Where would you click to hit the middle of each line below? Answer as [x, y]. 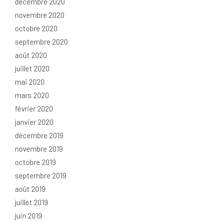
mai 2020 [30, 82]
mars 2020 [32, 95]
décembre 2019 [39, 136]
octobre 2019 [35, 162]
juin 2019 [28, 216]
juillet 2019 [31, 202]
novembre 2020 [40, 15]
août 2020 [31, 55]
